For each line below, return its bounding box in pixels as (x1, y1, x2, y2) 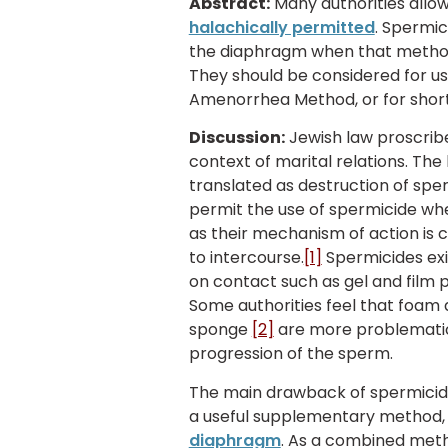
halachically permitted (188, 15, 375, 39)
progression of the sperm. (188, 342, 393, 366)
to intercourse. (188, 246, 304, 270)
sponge (188, 318, 252, 342)
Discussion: (188, 126, 285, 150)
